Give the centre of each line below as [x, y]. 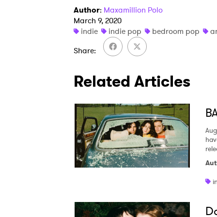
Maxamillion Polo [133, 10]
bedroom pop [176, 31]
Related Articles [132, 81]
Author [87, 10]
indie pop [125, 31]
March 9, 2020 [98, 21]
